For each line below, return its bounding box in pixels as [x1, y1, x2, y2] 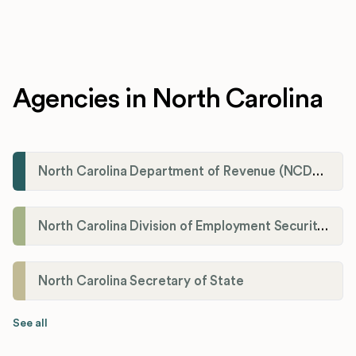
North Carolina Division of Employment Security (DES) [317, 219, 329, 233]
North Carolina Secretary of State [38, 273, 244, 288]
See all [13, 317, 48, 329]
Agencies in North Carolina [13, 85, 323, 112]
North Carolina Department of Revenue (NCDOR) [312, 164, 324, 178]
